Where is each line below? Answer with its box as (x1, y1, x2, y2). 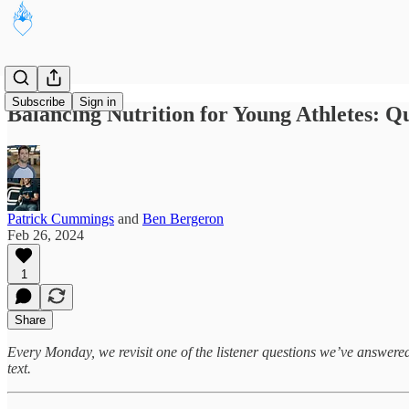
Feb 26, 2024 (7, 226, 84, 243)
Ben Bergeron (142, 210, 224, 226)
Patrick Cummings (7, 210, 114, 226)
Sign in (79, 95, 116, 109)
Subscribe (12, 95, 65, 109)
